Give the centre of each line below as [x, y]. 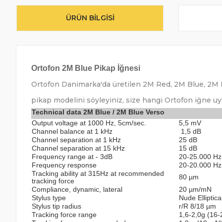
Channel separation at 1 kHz [76, 140]
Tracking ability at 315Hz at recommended [98, 173]
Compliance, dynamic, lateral [77, 189]
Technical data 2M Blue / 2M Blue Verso [98, 112]
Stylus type [49, 198]
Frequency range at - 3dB [72, 157]
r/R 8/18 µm [197, 206]
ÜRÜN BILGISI [90, 18]
